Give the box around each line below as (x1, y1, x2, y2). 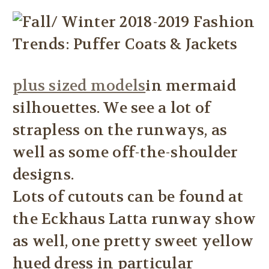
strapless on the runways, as (13, 121, 227, 141)
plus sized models (13, 76, 146, 96)
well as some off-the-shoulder (13, 143, 238, 163)
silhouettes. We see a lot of (13, 98, 211, 118)
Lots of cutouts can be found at (13, 187, 243, 207)
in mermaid (145, 76, 236, 96)
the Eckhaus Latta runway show (13, 210, 256, 229)
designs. (13, 165, 74, 185)
